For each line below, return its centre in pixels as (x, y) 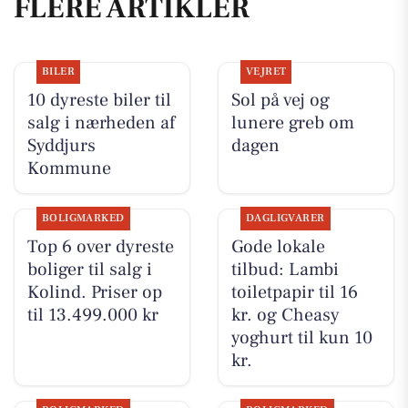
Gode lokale (278, 247)
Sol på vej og (280, 101)
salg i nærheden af (101, 123)
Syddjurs (61, 146)
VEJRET (266, 72)
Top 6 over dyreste (100, 247)
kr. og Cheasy (285, 316)
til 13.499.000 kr (92, 316)
